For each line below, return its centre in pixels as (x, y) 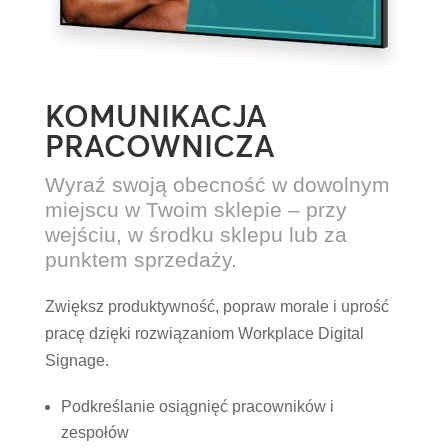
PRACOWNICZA (159, 146)
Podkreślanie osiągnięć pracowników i (197, 406)
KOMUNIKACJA (155, 116)
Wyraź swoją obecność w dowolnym (217, 184)
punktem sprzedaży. (140, 259)
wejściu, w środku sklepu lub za (195, 234)
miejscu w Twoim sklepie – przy (195, 209)
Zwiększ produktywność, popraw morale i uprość (216, 306)
